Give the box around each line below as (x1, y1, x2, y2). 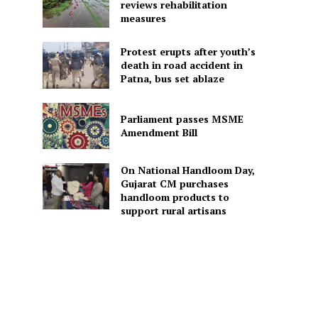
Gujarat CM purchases (120, 177, 229, 191)
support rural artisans (120, 204, 226, 218)
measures (120, 11, 166, 25)
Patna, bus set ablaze (120, 72, 224, 86)
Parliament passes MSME (120, 112, 243, 126)
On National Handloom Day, (120, 163, 255, 177)
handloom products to (120, 190, 229, 204)
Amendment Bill (120, 126, 197, 140)
